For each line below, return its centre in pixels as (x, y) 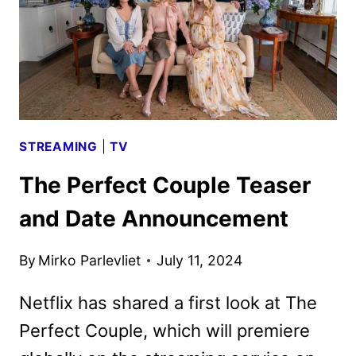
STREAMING (58, 146)
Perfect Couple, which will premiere (164, 330)
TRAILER (141, 14)
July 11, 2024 (200, 260)
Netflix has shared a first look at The (168, 302)
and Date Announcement (154, 219)
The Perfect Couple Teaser (165, 186)
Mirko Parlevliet (90, 260)
